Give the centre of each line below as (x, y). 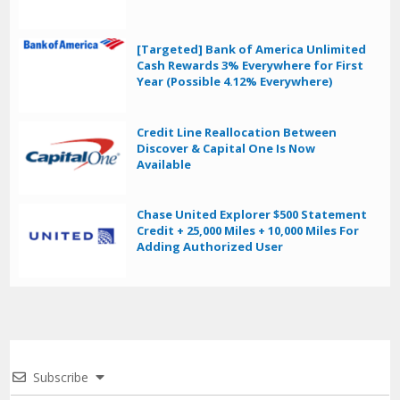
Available (164, 164)
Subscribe (61, 378)
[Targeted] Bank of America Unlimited (252, 49)
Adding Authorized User (210, 247)
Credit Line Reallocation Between (237, 132)
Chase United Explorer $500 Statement (252, 215)
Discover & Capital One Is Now (226, 148)
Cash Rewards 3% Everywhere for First (250, 65)
